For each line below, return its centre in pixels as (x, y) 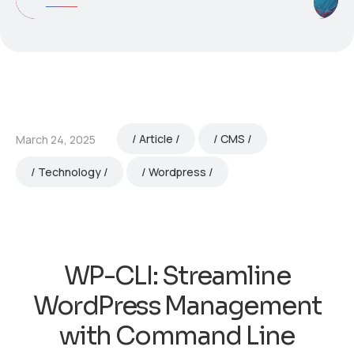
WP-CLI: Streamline (177, 275)
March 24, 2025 (56, 140)
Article (156, 138)
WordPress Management (177, 305)
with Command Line (177, 335)
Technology (69, 171)
